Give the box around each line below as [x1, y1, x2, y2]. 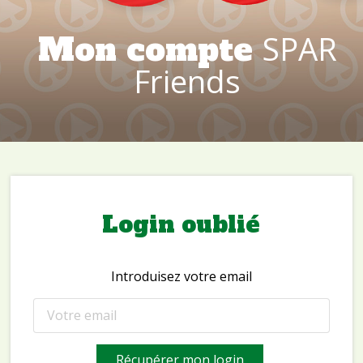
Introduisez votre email [110, 267, 252, 285]
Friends [134, 60, 241, 102]
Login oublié [102, 209, 261, 240]
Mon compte [37, 28, 263, 71]
